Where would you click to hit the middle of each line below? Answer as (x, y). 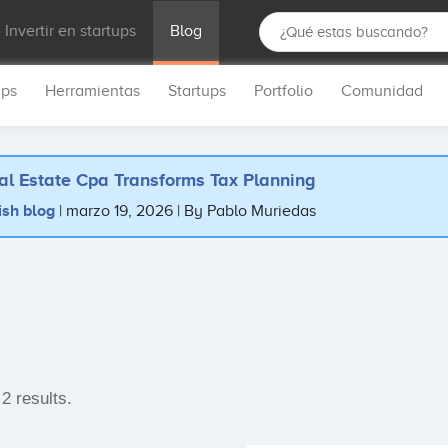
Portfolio (283, 91)
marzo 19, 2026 (122, 211)
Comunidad (382, 91)
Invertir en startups (71, 31)
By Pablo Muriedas (250, 211)
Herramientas (92, 91)
